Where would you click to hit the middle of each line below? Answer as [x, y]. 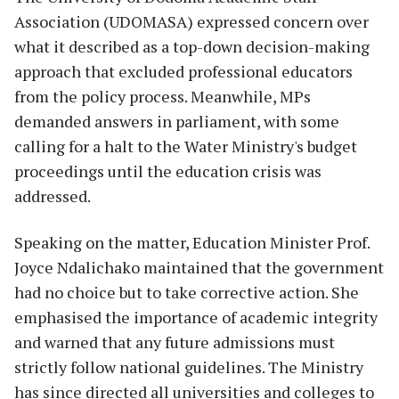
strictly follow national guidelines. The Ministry [189, 366]
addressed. [53, 195]
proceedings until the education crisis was [168, 171]
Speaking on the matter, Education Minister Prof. [192, 242]
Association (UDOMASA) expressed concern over [191, 21]
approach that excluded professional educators [183, 71]
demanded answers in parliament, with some [177, 121]
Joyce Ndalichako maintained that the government [199, 267]
